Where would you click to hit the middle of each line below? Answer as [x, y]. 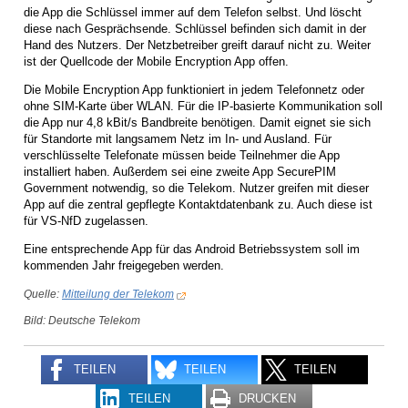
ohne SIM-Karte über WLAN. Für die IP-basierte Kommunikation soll [203, 106]
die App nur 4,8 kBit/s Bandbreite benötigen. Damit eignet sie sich [197, 122]
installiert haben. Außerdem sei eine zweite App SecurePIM [180, 171]
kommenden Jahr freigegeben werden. [124, 265]
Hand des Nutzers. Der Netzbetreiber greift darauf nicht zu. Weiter [197, 45]
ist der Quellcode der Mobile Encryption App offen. [156, 61]
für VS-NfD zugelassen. [86, 220]
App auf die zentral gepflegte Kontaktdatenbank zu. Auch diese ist [198, 204]
